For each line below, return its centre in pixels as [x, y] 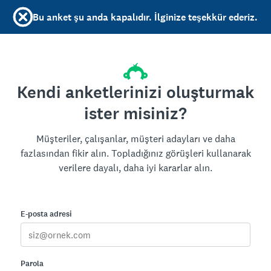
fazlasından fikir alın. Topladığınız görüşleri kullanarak [135, 153]
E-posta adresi [46, 214]
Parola [32, 264]
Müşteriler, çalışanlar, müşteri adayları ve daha [135, 139]
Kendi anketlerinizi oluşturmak [135, 93]
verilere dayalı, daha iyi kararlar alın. [135, 168]
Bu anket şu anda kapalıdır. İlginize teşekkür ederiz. [145, 17]
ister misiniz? [135, 114]
